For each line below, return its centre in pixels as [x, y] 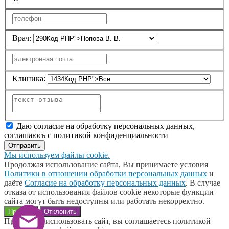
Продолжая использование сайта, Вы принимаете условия [106, 164]
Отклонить [60, 211]
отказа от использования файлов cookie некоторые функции [109, 192]
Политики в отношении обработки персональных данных [106, 173]
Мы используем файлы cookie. [57, 155]
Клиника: [29, 79]
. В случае [203, 182]
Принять [21, 211]
